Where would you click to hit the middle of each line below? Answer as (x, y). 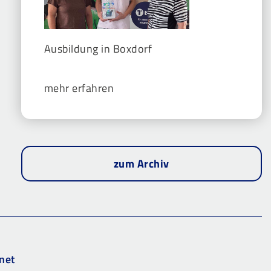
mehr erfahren (79, 88)
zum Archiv (141, 164)
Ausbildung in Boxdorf (98, 49)
